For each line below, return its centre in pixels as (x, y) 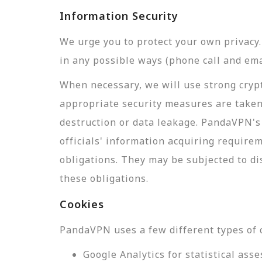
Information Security (119, 16)
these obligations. (104, 178)
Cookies (82, 204)
